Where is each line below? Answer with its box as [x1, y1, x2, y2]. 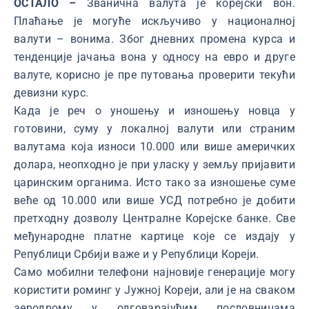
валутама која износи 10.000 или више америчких [14, 140, 295, 154]
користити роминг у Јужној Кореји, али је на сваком [14, 283, 295, 297]
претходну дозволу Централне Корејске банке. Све [14, 212, 295, 226]
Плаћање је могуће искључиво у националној [14, 14, 295, 28]
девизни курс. [14, 86, 89, 100]
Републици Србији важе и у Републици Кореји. [14, 248, 259, 261]
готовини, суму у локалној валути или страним [14, 122, 295, 136]
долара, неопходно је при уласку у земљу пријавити [14, 158, 295, 172]
